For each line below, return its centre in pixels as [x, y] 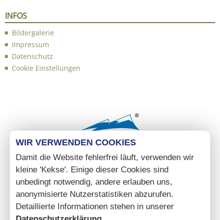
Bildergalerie [33, 32]
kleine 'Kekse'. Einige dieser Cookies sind [92, 169]
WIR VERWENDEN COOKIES [76, 142]
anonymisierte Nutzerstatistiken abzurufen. [95, 194]
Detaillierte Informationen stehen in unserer [95, 206]
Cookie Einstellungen [46, 68]
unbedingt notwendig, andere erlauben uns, [94, 182]
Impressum [30, 44]
